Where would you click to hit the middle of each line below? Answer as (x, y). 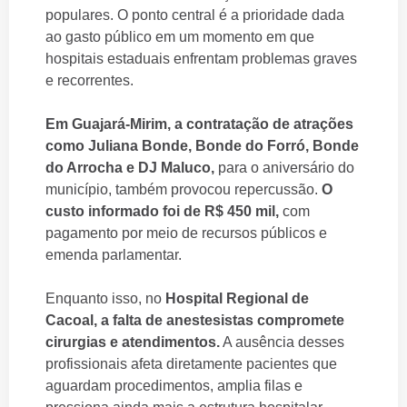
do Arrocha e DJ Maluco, (130, 167)
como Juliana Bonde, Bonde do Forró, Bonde (202, 145)
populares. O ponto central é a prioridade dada (195, 15)
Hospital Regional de (237, 298)
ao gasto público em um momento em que (180, 36)
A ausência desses (282, 342)
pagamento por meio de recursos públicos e (186, 233)
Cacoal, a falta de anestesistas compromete (195, 320)
